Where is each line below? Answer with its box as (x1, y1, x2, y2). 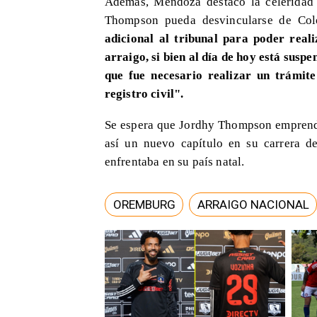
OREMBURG (113, 197, 175, 212)
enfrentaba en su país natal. (104, 154, 245, 168)
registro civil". (104, 86, 184, 101)
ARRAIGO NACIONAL (197, 197, 309, 212)
